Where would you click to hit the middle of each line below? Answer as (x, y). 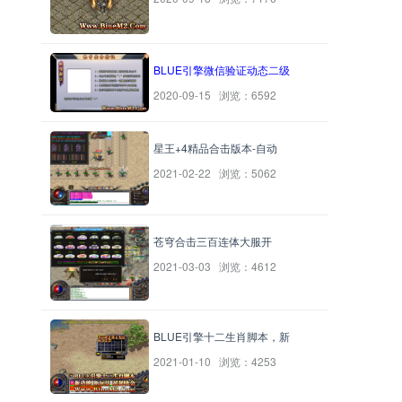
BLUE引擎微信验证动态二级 (222, 69)
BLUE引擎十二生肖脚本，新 (222, 336)
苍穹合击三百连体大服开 (213, 240)
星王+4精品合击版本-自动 (215, 147)
